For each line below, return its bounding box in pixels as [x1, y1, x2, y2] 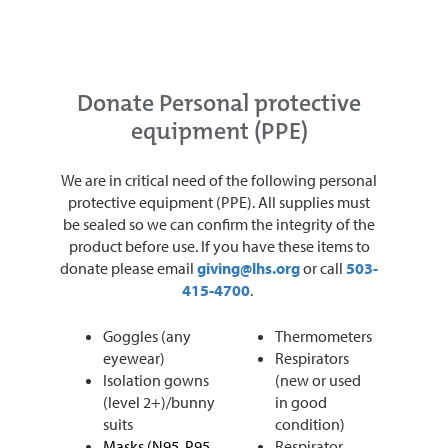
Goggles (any [103, 325, 191, 346]
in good [275, 391, 327, 412]
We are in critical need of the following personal [61, 169, 377, 190]
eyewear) [103, 347, 165, 368]
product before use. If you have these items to [68, 235, 370, 256]
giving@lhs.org [197, 257, 303, 278]
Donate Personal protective [77, 86, 361, 119]
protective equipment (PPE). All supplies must [68, 191, 370, 212]
